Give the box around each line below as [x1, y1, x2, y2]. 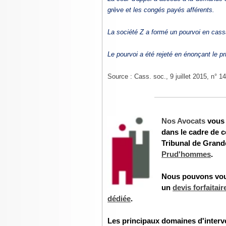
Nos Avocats [161, 117, 206, 125]
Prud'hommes [161, 150, 211, 158]
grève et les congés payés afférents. [107, 6, 215, 14]
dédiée [107, 195, 131, 203]
